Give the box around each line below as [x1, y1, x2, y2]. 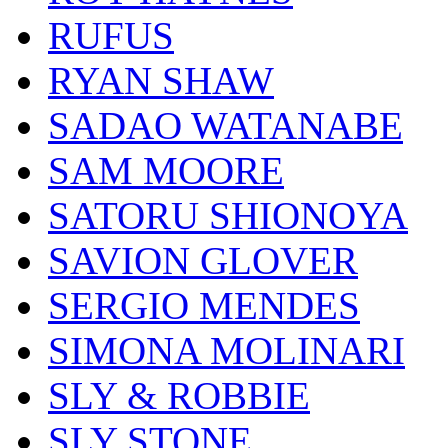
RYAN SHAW [48, 59, 274, 103]
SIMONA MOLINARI [48, 329, 405, 373]
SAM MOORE [48, 149, 284, 193]
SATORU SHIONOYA [48, 194, 408, 238]
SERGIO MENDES [48, 284, 360, 328]
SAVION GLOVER [48, 239, 358, 283]
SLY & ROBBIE [48, 374, 310, 418]
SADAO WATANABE [48, 104, 403, 148]
